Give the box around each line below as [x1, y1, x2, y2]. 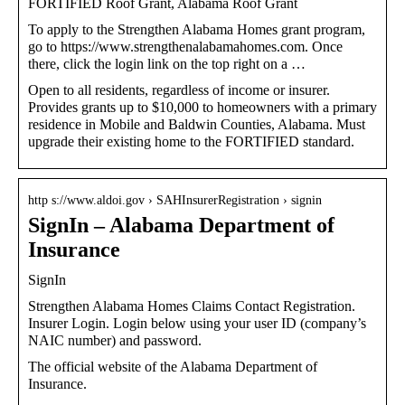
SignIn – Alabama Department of [28, 212, 334, 237]
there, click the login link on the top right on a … [28, 55, 306, 71]
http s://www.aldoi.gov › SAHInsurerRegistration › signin [28, 193, 322, 207]
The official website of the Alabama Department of [28, 358, 317, 374]
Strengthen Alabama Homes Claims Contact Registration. [28, 297, 355, 314]
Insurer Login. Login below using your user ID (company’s [28, 315, 366, 331]
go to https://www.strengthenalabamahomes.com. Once [28, 38, 343, 54]
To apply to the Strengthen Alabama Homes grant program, [28, 21, 365, 37]
